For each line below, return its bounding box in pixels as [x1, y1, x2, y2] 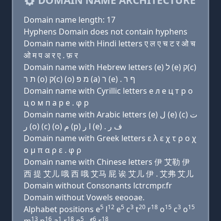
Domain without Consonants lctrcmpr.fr [24, 180, 172, 191]
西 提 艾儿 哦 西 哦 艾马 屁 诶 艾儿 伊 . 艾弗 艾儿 [24, 168, 193, 179]
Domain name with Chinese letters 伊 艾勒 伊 [24, 156, 190, 167]
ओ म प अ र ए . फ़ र [24, 50, 78, 61]
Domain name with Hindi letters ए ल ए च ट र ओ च [24, 38, 195, 49]
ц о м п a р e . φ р [24, 97, 89, 108]
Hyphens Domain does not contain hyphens [24, 26, 187, 37]
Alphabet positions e [24, 204, 100, 215]
